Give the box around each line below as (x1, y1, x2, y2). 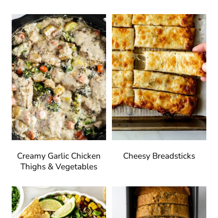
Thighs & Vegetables (20, 161, 97, 172)
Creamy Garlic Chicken (17, 150, 101, 162)
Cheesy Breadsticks (123, 150, 195, 162)
